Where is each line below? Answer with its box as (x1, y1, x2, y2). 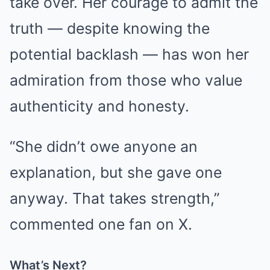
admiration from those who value (10, 71, 242, 89)
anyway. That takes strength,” (10, 189, 219, 207)
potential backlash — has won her (10, 45, 249, 63)
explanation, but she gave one (10, 163, 222, 181)
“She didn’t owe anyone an (10, 137, 198, 155)
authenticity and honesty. (10, 96, 189, 115)
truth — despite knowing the (10, 19, 210, 37)
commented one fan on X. (10, 215, 192, 233)
